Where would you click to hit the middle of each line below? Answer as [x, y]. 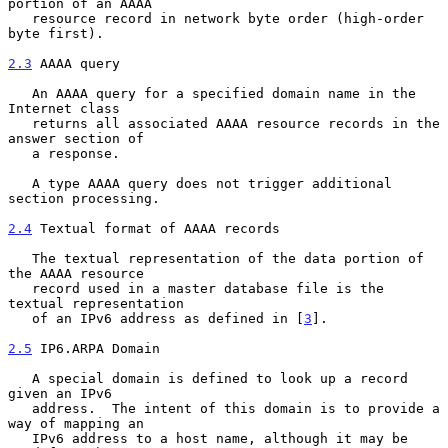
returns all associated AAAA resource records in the [20, 123]
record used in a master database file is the [20, 288]
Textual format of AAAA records [156, 228]
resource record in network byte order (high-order [20, 18]
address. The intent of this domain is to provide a [20, 408]
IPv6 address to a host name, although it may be [20, 438]
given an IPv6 [60, 393]
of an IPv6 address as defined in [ [168, 318]
